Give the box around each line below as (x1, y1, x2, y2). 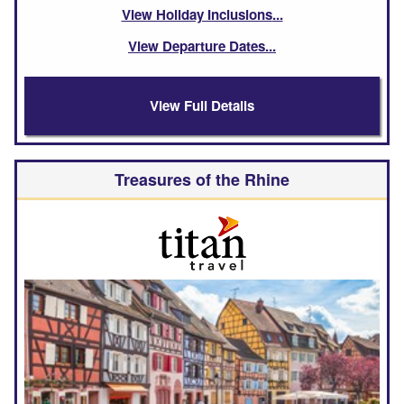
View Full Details (150, 95, 254, 115)
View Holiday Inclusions (121, 4, 272, 24)
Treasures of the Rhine (115, 167, 289, 191)
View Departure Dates (128, 35, 265, 56)
